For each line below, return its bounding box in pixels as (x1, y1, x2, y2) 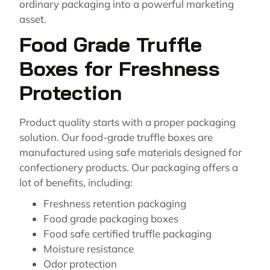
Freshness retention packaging (43, 197, 186, 210)
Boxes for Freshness (19, 55, 220, 82)
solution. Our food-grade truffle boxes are (19, 131, 213, 144)
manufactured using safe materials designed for (19, 146, 242, 159)
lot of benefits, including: (19, 176, 133, 189)
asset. (19, 13, 49, 26)
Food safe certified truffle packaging (43, 227, 212, 240)
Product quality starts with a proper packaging (19, 116, 236, 129)
